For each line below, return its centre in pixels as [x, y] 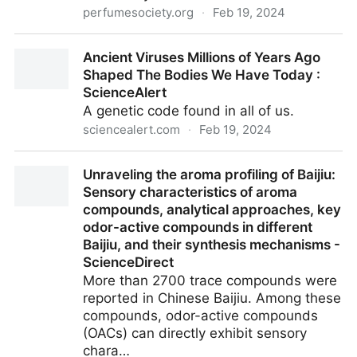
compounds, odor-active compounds [200, 316]
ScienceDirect [128, 262]
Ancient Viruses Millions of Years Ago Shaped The [175, 160]
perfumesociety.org [138, 12]
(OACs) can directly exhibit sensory [195, 333]
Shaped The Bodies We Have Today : [202, 75]
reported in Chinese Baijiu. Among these [212, 298]
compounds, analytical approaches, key [212, 210]
